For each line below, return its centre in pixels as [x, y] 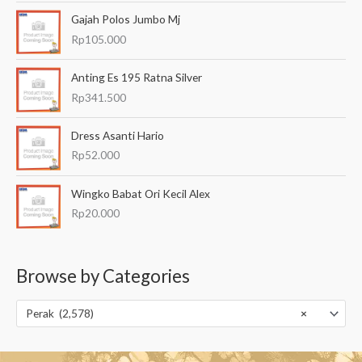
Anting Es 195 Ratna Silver [137, 77]
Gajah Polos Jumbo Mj [126, 19]
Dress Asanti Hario [118, 135]
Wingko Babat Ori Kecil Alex [141, 193]
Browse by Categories [103, 276]
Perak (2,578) [59, 314]
